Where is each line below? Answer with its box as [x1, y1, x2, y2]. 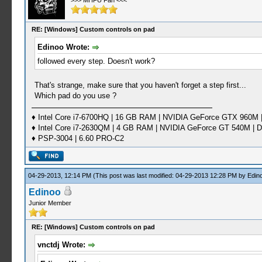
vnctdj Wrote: [37, 240, 88, 249]
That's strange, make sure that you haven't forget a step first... [34, 80, 246, 89]
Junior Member [28, 199, 71, 206]
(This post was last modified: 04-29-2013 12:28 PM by [92, 172, 247, 179]
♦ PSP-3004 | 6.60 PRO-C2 [31, 133, 124, 143]
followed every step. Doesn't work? [37, 56, 155, 65]
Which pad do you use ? [34, 91, 116, 100]
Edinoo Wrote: [37, 43, 92, 51]
